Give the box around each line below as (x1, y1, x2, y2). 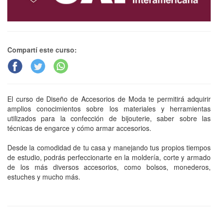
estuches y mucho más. (7, 172, 80, 182)
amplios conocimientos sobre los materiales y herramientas (7, 104, 211, 114)
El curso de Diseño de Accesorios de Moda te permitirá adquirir (7, 94, 211, 104)
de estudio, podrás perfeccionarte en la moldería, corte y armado (7, 152, 211, 163)
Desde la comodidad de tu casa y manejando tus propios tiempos (7, 143, 211, 153)
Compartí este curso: (7, 45, 77, 55)
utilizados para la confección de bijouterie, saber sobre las (7, 113, 211, 124)
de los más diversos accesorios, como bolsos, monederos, (7, 162, 211, 172)
